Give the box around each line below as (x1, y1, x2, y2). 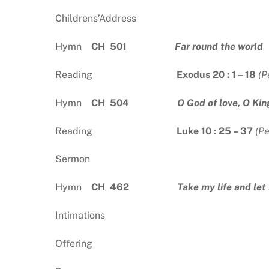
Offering (55, 237, 92, 249)
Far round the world (175, 41, 263, 53)
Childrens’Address (55, 13, 136, 25)
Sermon (55, 153, 90, 165)
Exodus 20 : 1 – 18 (177, 69, 258, 81)
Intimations (55, 210, 105, 222)
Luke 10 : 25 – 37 (177, 125, 253, 137)
